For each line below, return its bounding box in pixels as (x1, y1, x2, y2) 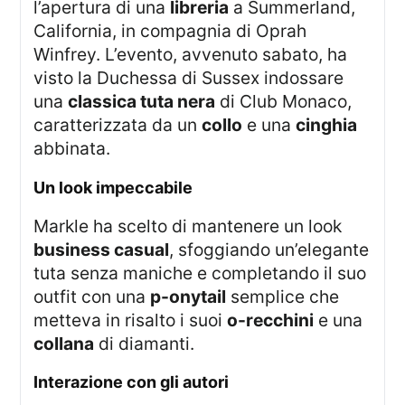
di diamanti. (94, 332, 195, 354)
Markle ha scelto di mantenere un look (49, 214, 343, 237)
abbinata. (33, 137, 111, 160)
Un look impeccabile (45, 177, 193, 197)
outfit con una (33, 285, 151, 307)
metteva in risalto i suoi (33, 308, 228, 331)
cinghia (296, 114, 358, 137)
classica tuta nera (68, 90, 216, 113)
